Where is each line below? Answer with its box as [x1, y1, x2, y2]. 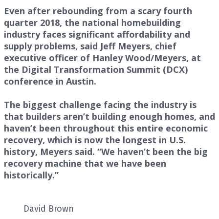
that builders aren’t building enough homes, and [4, 110, 215, 122]
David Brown [23, 203, 74, 214]
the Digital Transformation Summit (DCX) [4, 63, 188, 75]
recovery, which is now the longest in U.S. [4, 133, 186, 146]
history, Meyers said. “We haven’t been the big [4, 145, 208, 157]
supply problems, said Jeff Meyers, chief [4, 40, 176, 52]
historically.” [4, 169, 59, 181]
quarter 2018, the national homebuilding [4, 16, 181, 28]
